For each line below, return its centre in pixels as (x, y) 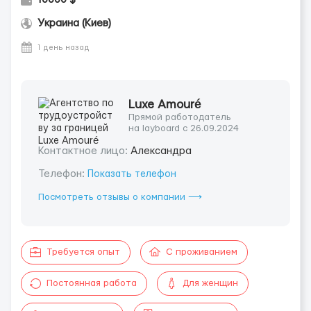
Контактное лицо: (84, 151)
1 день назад (64, 48)
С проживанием (202, 252)
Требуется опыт (83, 252)
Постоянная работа (92, 283)
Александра (161, 151)
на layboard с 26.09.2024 (184, 128)
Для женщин (210, 283)
